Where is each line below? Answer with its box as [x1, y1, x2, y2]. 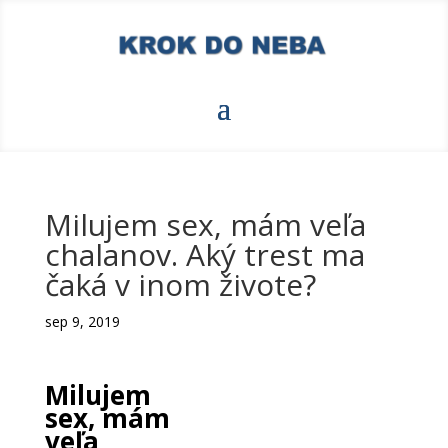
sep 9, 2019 [44, 311, 120, 331]
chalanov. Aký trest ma [44, 233, 365, 275]
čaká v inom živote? [44, 263, 316, 305]
